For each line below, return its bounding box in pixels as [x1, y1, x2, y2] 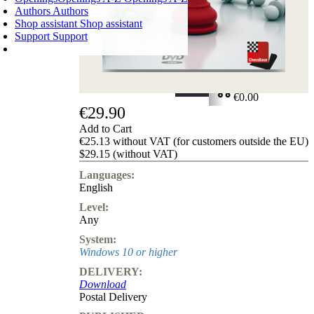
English [79, 181, 113, 193]
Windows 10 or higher [79, 245, 177, 258]
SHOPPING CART [219, 62, 308, 74]
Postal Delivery [79, 290, 147, 303]
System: [79, 233, 116, 245]
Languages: [79, 168, 135, 181]
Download [79, 278, 126, 290]
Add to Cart [79, 122, 132, 135]
